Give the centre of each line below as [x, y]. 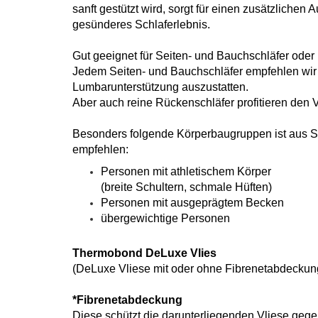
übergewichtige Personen [165, 218]
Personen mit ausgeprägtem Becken [192, 203]
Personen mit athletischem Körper [186, 171]
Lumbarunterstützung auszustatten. [160, 87]
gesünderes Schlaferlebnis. [141, 24]
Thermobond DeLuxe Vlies [144, 253]
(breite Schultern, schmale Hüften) [186, 187]
